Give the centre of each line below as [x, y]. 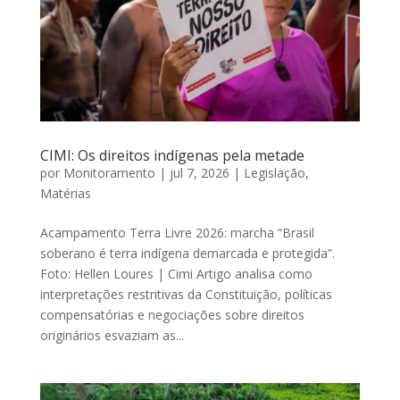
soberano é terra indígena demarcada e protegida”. [187, 253]
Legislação [274, 172]
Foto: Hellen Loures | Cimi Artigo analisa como [176, 273]
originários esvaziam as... [112, 335]
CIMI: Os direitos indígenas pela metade [172, 155]
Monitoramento [109, 172]
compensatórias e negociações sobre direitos [172, 314]
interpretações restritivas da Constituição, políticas [186, 294]
